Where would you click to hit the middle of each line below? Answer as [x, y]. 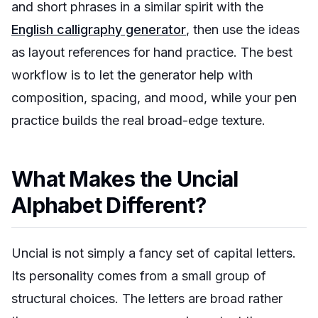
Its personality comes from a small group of [139, 276]
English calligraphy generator [99, 29]
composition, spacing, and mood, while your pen [154, 98]
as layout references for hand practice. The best [152, 52]
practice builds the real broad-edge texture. [138, 120]
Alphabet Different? [109, 205]
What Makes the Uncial [125, 179]
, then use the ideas [243, 29]
